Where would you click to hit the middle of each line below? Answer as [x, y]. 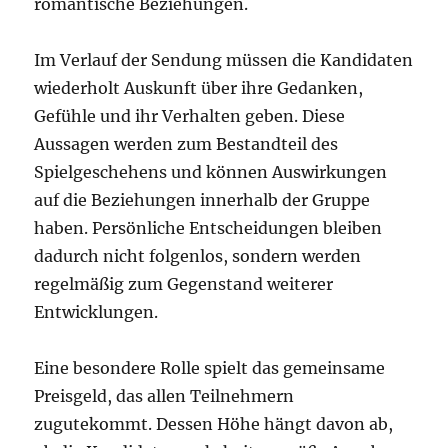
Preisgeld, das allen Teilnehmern [164, 396]
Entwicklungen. [96, 312]
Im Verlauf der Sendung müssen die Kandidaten [224, 60]
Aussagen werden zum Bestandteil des [186, 144]
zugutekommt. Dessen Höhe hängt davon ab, [214, 424]
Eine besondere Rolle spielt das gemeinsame [210, 368]
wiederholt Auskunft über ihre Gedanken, [199, 88]
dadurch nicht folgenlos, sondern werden [198, 256]
